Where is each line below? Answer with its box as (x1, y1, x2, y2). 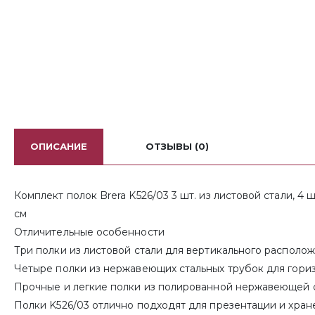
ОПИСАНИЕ (30, 141, 87, 153)
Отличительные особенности (14, 226, 165, 239)
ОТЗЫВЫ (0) (146, 141, 209, 153)
